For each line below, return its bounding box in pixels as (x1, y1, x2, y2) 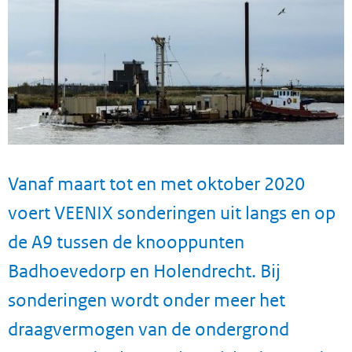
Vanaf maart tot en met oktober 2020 (8, 172, 305, 194)
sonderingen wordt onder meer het (8, 288, 285, 310)
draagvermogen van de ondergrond (8, 317, 289, 339)
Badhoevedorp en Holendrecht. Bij (8, 259, 280, 281)
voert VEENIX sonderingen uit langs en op (8, 201, 335, 223)
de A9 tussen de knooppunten (8, 230, 244, 252)
